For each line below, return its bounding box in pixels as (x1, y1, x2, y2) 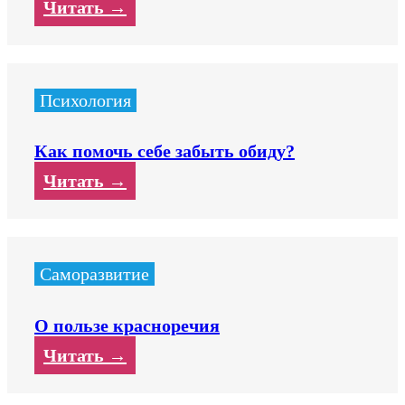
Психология (40, 89, 131, 110)
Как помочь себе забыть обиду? (34, 141, 295, 162)
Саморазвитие (40, 264, 149, 285)
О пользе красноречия (34, 315, 220, 335)
